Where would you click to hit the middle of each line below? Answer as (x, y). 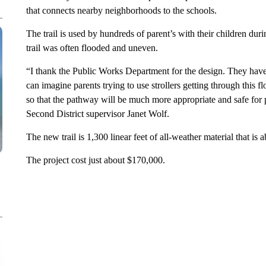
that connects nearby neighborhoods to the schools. (121, 10)
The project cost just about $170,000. (95, 160)
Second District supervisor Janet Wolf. (97, 114)
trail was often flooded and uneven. (92, 48)
